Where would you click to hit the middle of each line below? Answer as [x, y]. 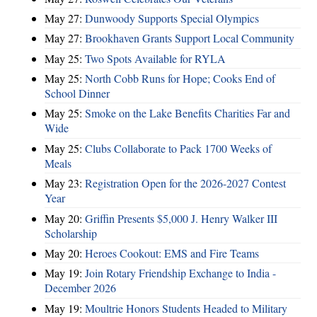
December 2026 [80, 288]
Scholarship [71, 233]
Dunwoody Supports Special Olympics [172, 18]
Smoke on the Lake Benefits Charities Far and [188, 113]
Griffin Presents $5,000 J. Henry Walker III [181, 218]
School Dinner [77, 93]
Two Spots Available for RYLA [155, 58]
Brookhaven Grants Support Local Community [190, 38]
